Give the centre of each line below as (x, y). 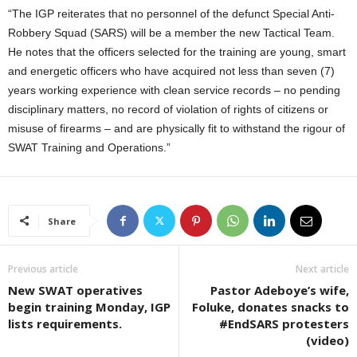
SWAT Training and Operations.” (89, 147)
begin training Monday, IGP (89, 306)
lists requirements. (65, 323)
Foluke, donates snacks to (271, 306)
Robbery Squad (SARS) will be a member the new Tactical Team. (171, 32)
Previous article (43, 269)
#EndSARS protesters (284, 323)
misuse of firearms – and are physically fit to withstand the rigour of (177, 128)
